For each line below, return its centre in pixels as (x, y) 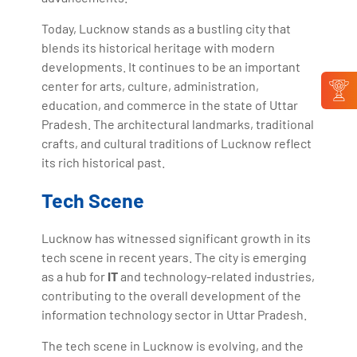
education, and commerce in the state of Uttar (170, 104)
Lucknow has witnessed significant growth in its (177, 237)
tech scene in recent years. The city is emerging (175, 257)
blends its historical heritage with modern (159, 47)
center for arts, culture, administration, (151, 85)
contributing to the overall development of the (172, 295)
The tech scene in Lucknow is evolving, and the (173, 345)
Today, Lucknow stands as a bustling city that (167, 28)
